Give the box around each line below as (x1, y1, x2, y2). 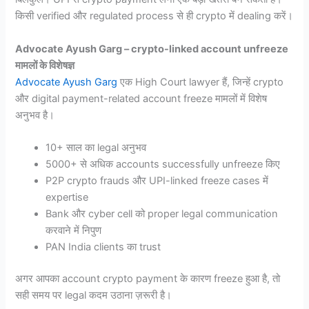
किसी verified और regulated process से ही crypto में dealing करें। (15, 10, 294, 23)
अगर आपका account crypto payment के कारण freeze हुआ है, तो (15, 272, 281, 286)
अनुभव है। (15, 108, 55, 121)
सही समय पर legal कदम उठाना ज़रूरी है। (15, 289, 172, 302)
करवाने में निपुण (46, 224, 102, 237)
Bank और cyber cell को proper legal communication (46, 208, 279, 221)
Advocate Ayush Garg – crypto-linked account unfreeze (15, 42, 289, 55)
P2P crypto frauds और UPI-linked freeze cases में (46, 175, 269, 188)
